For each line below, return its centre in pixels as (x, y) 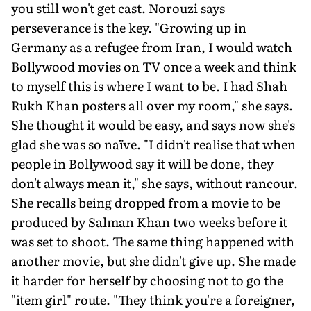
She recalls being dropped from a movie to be (146, 202)
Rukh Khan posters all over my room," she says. (152, 105)
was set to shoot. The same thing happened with (153, 241)
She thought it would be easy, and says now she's (153, 124)
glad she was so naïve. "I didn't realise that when (153, 144)
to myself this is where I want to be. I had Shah (149, 85)
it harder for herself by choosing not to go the (147, 280)
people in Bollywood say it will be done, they (142, 163)
